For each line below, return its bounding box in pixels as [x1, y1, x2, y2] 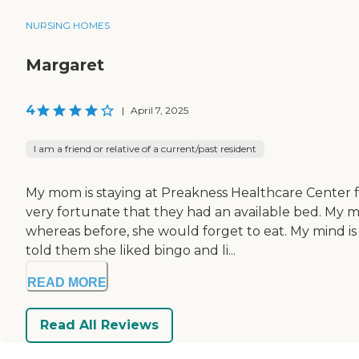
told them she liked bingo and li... [26, 242, 236, 258]
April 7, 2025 [131, 103, 188, 116]
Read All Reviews [40, 317, 159, 333]
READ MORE [27, 275, 107, 289]
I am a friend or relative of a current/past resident [34, 142, 256, 155]
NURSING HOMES [26, 18, 110, 31]
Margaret [26, 54, 104, 75]
